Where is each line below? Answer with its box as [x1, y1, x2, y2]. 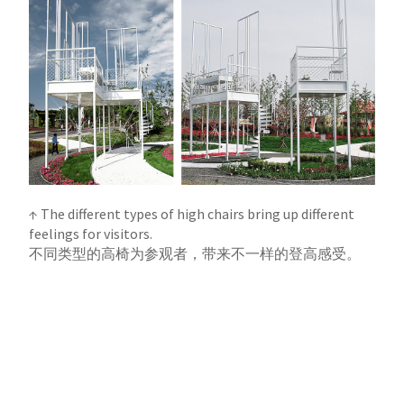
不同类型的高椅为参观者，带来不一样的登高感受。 [29, 244, 362, 263]
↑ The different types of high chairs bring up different [29, 205, 355, 224]
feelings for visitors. [29, 225, 153, 243]
